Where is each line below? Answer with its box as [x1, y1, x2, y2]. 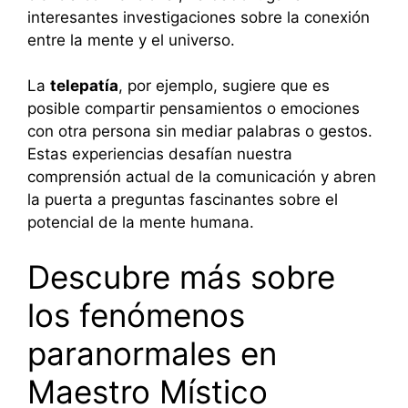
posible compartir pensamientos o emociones [27, 99, 360, 118]
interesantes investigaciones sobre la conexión [27, 7, 370, 26]
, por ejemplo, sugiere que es [118, 76, 330, 96]
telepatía [50, 76, 118, 96]
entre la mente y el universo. [27, 30, 235, 49]
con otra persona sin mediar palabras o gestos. [27, 122, 372, 141]
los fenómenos [27, 295, 245, 334]
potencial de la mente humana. [27, 213, 254, 232]
